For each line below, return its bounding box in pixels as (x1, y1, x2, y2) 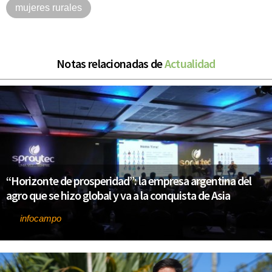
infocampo (20, 213, 61, 224)
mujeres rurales (15, 2, 82, 13)
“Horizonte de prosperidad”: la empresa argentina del (6, 173, 251, 189)
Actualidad (164, 55, 216, 71)
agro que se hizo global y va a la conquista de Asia (6, 188, 230, 203)
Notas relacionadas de (56, 55, 165, 71)
